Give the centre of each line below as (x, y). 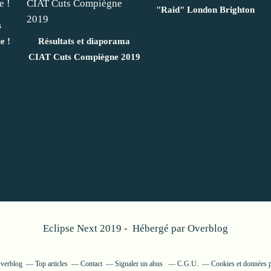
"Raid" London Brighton (205, 9)
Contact (91, 263)
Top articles (51, 263)
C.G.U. (188, 263)
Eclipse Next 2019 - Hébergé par (115, 228)
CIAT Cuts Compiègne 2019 (84, 57)
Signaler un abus (139, 263)
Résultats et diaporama (84, 41)
